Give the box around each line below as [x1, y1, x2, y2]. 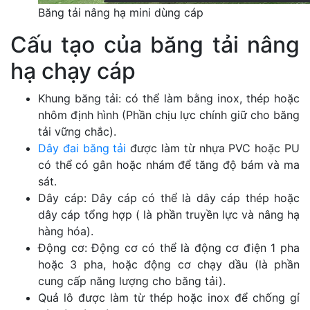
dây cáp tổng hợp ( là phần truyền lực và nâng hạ [38, 208, 300, 222]
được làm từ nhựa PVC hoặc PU [126, 141, 300, 156]
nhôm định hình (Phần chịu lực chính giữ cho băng [38, 108, 300, 122]
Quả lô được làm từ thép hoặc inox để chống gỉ [38, 291, 300, 305]
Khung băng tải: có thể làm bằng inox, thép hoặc [38, 91, 300, 106]
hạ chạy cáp [10, 57, 136, 85]
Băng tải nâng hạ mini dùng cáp [38, 6, 203, 20]
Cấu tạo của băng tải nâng [10, 31, 300, 59]
